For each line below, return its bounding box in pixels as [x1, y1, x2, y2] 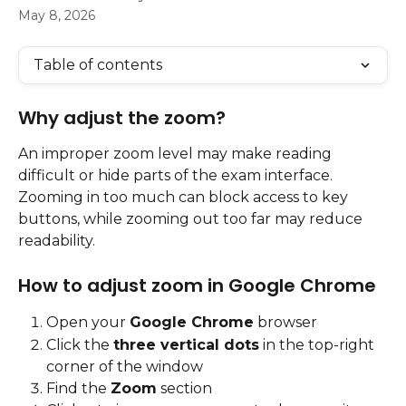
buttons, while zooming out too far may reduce [18, 210, 366, 227]
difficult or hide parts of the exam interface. [18, 167, 336, 184]
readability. [18, 232, 95, 249]
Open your [46, 314, 130, 332]
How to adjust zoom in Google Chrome [18, 273, 376, 299]
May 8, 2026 [18, 7, 95, 24]
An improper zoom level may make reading [18, 145, 335, 162]
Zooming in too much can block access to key [18, 188, 352, 206]
